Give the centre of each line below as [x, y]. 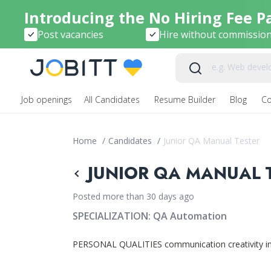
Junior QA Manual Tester [211, 141]
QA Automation [190, 216]
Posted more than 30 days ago [133, 196]
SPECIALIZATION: [113, 216]
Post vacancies [70, 34]
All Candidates [113, 100]
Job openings [47, 100]
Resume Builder [186, 100]
